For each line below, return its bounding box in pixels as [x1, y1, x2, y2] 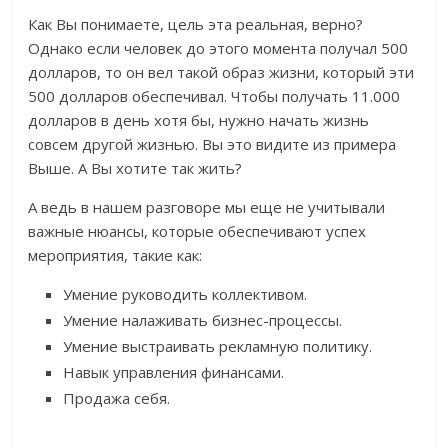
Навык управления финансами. [63, 362, 285, 383]
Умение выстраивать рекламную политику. [63, 336, 373, 357]
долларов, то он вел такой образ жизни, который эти [28, 62, 415, 83]
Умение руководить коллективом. [63, 284, 308, 305]
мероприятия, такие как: [28, 245, 203, 266]
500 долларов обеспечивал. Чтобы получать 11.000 [28, 86, 401, 107]
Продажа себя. [63, 388, 171, 409]
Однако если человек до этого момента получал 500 [28, 38, 409, 59]
